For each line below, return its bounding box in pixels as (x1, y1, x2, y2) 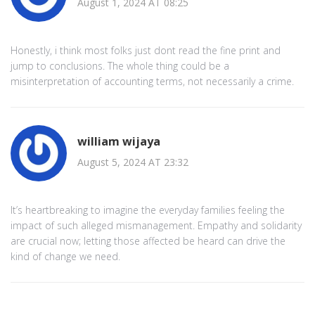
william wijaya (77, 134, 160, 150)
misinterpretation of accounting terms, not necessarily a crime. (11, 74, 294, 88)
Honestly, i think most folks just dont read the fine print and (11, 43, 281, 57)
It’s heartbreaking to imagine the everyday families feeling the (11, 202, 285, 217)
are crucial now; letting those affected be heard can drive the (11, 233, 285, 247)
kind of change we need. (11, 249, 120, 263)
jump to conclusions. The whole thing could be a (11, 58, 229, 72)
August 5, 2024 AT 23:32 (77, 155, 188, 169)
